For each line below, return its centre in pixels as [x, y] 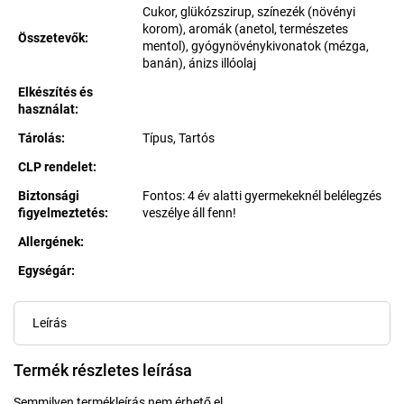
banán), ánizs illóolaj [199, 63]
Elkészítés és [55, 92]
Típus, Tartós [178, 138]
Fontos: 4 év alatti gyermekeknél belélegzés [262, 196]
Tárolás [40, 138]
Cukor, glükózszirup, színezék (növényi [248, 12]
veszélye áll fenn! [189, 213]
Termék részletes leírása [103, 370]
